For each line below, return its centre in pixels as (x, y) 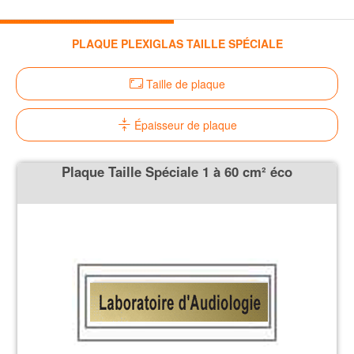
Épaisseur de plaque (184, 125)
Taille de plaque (184, 84)
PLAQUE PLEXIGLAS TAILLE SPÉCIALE (177, 44)
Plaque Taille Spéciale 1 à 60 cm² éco (177, 172)
